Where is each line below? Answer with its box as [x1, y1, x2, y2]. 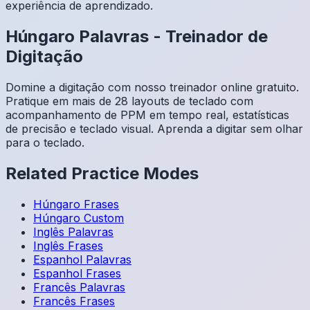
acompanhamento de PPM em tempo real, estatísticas [6, 107, 289, 122]
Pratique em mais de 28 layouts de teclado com [6, 93, 253, 108]
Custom [84, 210, 124, 225]
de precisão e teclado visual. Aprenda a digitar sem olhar [6, 121, 303, 136]
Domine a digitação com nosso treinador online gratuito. [6, 80, 299, 94]
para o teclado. [6, 135, 84, 149]
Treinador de [165, 26, 268, 46]
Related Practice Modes [6, 163, 199, 183]
